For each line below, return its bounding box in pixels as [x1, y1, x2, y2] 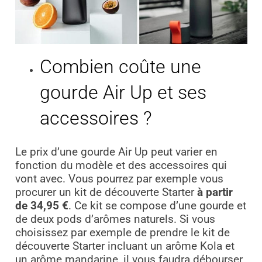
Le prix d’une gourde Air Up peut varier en [15, 146, 218, 159]
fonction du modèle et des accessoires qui [15, 159, 227, 173]
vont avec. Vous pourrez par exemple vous [15, 173, 223, 186]
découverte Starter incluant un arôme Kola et [15, 240, 235, 253]
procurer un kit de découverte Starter [15, 186, 197, 199]
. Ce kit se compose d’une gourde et [68, 199, 246, 213]
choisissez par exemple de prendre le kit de [15, 226, 230, 240]
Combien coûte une [40, 55, 201, 78]
